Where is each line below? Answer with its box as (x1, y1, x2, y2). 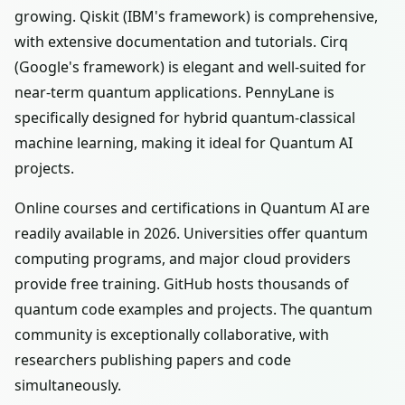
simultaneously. (14, 375, 121, 395)
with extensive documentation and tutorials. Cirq (14, 32, 348, 52)
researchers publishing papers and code (14, 350, 291, 370)
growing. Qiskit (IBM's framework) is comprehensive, (14, 6, 378, 26)
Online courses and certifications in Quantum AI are (14, 198, 370, 218)
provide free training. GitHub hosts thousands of (14, 274, 349, 294)
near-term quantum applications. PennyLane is (14, 82, 334, 102)
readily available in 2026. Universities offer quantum (14, 223, 368, 243)
